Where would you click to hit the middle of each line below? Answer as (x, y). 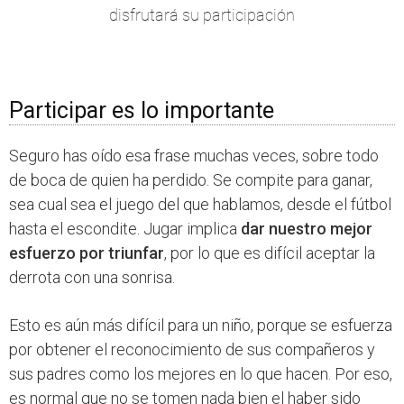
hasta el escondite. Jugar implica (125, 229)
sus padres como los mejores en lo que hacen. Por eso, (201, 374)
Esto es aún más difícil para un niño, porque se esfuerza (201, 325)
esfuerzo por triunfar (87, 253)
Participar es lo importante (142, 110)
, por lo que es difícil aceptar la (270, 253)
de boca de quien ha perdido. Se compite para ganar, (191, 180)
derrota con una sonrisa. (92, 277)
